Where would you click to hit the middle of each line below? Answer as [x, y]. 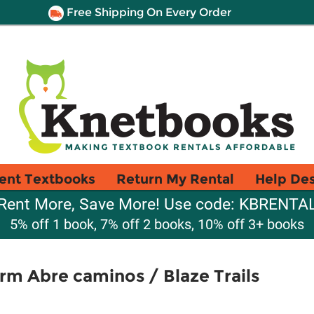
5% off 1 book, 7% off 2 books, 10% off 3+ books [157, 224]
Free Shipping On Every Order [147, 12]
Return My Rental [175, 179]
